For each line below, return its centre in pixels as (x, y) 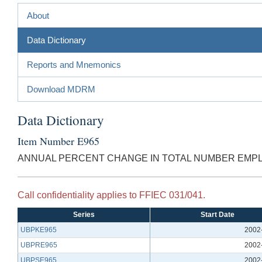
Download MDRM (61, 89)
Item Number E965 (58, 141)
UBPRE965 (39, 245)
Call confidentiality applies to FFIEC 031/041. (111, 195)
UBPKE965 (39, 230)
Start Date (217, 214)
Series (84, 214)
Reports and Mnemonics (74, 64)
